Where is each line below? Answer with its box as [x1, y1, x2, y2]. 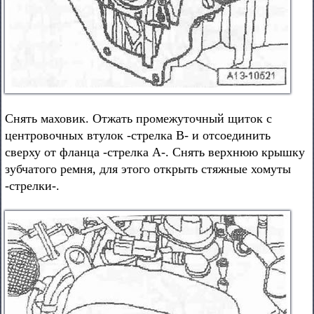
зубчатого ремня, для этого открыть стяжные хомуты [5, 162, 291, 176]
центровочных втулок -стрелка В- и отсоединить [5, 128, 271, 142]
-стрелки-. [5, 179, 60, 193]
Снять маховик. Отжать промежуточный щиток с [5, 111, 272, 125]
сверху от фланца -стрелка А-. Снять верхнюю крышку [5, 145, 305, 159]
